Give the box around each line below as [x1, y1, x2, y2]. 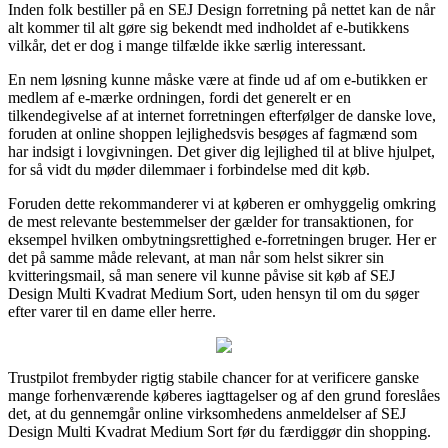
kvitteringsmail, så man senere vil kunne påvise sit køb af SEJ [8, 266, 395, 284]
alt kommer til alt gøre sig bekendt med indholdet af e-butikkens [8, 18, 409, 36]
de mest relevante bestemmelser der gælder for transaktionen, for [8, 212, 413, 230]
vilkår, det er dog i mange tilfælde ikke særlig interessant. [8, 36, 366, 54]
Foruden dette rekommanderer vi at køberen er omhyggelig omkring [8, 194, 436, 212]
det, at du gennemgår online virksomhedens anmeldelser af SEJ [8, 404, 406, 422]
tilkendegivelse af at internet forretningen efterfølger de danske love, [8, 106, 436, 124]
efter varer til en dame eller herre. [8, 302, 216, 320]
